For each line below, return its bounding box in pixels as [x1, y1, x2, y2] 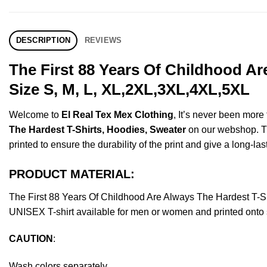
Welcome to [9, 109, 61, 120]
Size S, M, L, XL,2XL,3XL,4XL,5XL [9, 80, 250, 98]
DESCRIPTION [15, 35, 71, 45]
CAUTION [9, 234, 53, 244]
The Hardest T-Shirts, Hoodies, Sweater [9, 124, 186, 135]
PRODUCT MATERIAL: [9, 167, 135, 181]
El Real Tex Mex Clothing [61, 109, 173, 120]
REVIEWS [84, 35, 122, 45]
